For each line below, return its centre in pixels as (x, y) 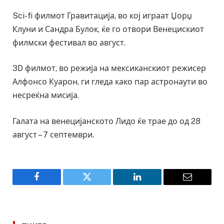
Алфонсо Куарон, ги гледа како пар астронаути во (110, 82)
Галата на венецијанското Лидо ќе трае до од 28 (106, 121)
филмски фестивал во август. (69, 42)
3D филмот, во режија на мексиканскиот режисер (109, 68)
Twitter (99, 184)
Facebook (53, 184)
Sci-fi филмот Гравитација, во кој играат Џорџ (102, 15)
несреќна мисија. (46, 95)
